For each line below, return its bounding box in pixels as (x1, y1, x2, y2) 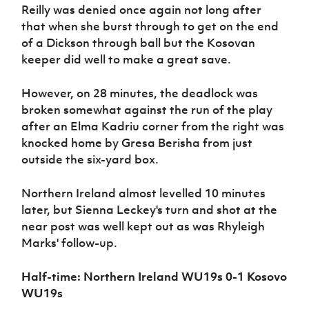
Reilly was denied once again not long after (21, 2, 262, 18)
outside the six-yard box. (21, 152, 159, 168)
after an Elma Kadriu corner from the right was (21, 119, 285, 134)
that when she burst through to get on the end (21, 19, 279, 34)
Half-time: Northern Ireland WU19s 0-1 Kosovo (21, 269, 288, 285)
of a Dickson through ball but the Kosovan (21, 35, 256, 51)
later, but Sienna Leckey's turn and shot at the (21, 202, 278, 218)
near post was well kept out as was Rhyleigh (21, 219, 266, 235)
